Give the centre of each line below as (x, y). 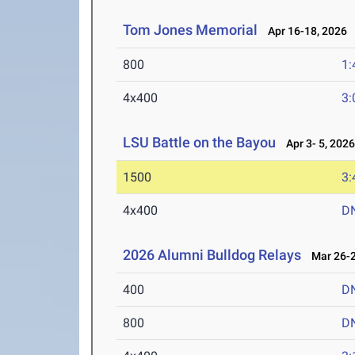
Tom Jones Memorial (191, 30)
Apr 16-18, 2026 (304, 31)
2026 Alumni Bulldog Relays (214, 255)
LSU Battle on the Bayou (200, 142)
